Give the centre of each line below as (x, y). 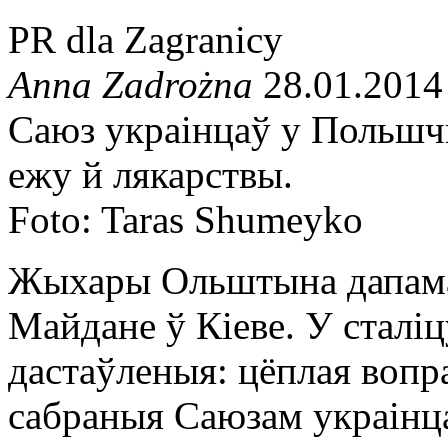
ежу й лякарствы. (150, 174)
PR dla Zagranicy (145, 39)
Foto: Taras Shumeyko (185, 219)
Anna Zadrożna (130, 84)
